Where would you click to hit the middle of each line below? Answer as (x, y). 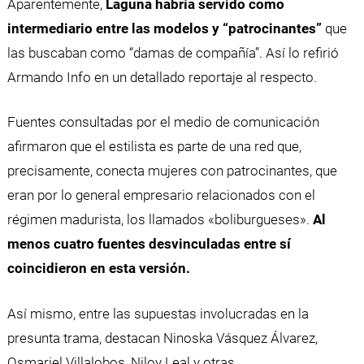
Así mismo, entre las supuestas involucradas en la (158, 313)
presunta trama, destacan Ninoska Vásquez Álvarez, (162, 338)
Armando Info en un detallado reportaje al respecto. (162, 77)
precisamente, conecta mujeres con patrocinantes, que (172, 171)
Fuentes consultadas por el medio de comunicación (163, 122)
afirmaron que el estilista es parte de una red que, (154, 147)
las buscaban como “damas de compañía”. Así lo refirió (173, 52)
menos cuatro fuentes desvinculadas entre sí (149, 244)
